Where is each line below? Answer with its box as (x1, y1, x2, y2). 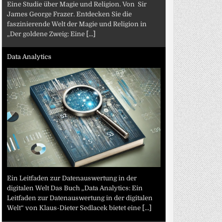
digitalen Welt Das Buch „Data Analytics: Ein (7, 184, 143, 192)
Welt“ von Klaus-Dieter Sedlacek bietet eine (7, 204, 143, 212)
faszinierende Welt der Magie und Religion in (7, 20, 147, 28)
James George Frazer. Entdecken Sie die (7, 10, 132, 18)
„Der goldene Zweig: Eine (7, 30, 87, 38)
